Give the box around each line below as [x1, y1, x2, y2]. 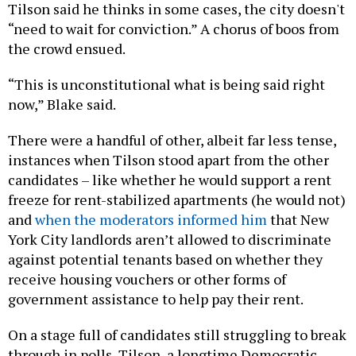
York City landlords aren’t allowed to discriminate [8, 229, 331, 249]
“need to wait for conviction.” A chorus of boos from [8, 18, 339, 38]
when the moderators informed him [35, 209, 267, 229]
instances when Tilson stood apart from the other [8, 149, 329, 169]
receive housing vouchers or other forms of [8, 269, 286, 288]
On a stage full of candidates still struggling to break [8, 324, 346, 344]
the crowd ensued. [8, 38, 128, 58]
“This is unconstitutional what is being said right [8, 74, 325, 94]
